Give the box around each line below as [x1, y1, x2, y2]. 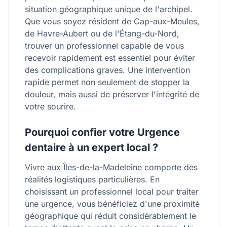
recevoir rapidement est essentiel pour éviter [25, 53, 195, 63]
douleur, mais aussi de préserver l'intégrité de [25, 89, 199, 99]
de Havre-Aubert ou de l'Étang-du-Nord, [25, 28, 179, 39]
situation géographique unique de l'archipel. [25, 4, 193, 14]
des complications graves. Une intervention [25, 65, 190, 75]
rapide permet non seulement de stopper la [25, 77, 190, 87]
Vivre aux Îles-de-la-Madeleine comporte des [25, 162, 198, 172]
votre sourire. [25, 101, 76, 111]
